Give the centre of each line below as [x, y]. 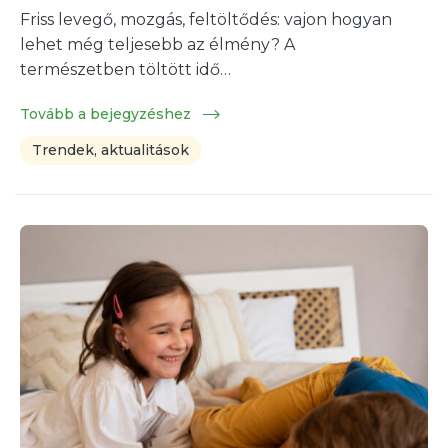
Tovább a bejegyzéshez [107, 113]
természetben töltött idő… [125, 69]
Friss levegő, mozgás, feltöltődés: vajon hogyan [206, 19]
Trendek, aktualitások [110, 149]
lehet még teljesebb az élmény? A [157, 44]
